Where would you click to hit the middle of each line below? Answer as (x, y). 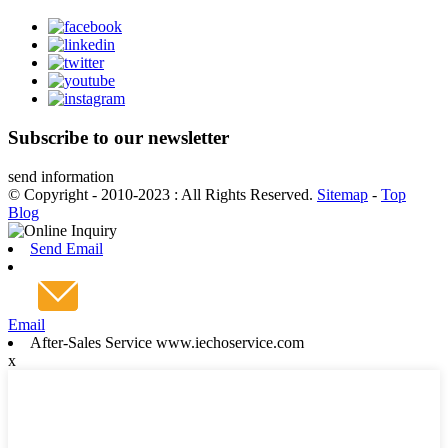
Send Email (66, 248)
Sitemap (342, 194)
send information (61, 176)
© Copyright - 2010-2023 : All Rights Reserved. (162, 194)
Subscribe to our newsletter (118, 138)
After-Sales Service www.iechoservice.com (167, 342)
